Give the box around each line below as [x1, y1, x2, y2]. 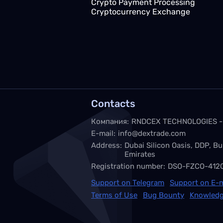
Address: [91, 141, 122, 150]
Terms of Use [91, 191, 137, 200]
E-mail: [91, 129, 115, 138]
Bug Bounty [143, 191, 184, 200]
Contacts [91, 98, 135, 110]
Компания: [91, 117, 129, 126]
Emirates [124, 150, 155, 159]
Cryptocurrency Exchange [91, 7, 190, 16]
